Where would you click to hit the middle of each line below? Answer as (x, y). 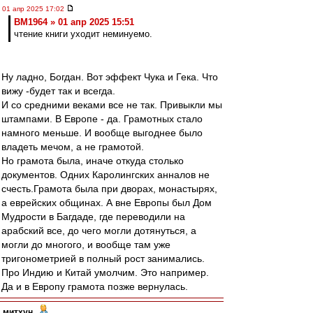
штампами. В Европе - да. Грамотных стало (102, 119)
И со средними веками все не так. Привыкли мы (112, 105)
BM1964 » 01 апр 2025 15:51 (74, 22)
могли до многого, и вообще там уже (86, 245)
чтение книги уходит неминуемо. (83, 34)
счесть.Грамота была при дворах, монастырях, (109, 189)
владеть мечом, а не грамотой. (73, 147)
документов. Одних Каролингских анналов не (105, 175)
